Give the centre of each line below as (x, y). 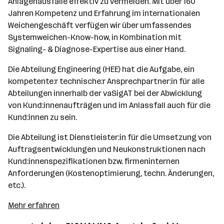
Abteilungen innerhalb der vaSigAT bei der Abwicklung (105, 93)
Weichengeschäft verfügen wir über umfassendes (100, 25)
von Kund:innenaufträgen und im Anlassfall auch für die (109, 105)
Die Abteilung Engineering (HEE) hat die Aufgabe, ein (101, 69)
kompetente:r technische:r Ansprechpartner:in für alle (106, 81)
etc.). (17, 185)
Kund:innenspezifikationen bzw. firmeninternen (94, 161)
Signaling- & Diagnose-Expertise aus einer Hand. (97, 49)
